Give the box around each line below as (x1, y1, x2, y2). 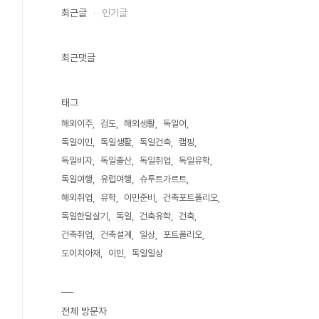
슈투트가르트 (140, 174, 187, 184)
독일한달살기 (61, 211, 108, 221)
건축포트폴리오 (163, 192, 218, 203)
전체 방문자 (61, 305, 107, 317)
